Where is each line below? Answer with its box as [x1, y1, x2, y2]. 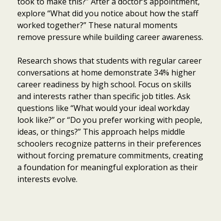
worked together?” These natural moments [17, 19, 178, 31]
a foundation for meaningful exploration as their [17, 161, 198, 173]
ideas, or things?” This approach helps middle [17, 126, 185, 137]
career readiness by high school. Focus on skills [17, 78, 191, 90]
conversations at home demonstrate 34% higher [17, 67, 196, 78]
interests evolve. [17, 173, 77, 184]
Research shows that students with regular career [17, 55, 202, 66]
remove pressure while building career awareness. [17, 31, 203, 42]
